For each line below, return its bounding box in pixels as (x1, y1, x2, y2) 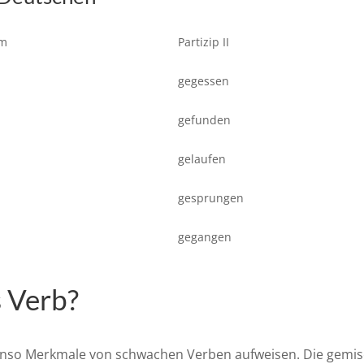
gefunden (178, 112, 231, 128)
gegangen (178, 229, 232, 245)
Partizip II (178, 34, 229, 50)
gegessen (178, 73, 229, 89)
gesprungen (178, 190, 244, 206)
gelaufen (178, 151, 226, 167)
